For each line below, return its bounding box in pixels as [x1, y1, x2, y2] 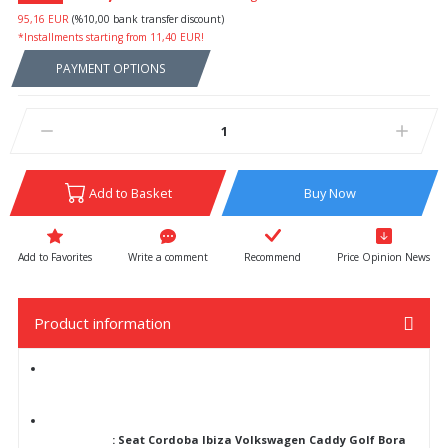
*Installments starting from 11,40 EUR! [18, 29, 204, 44]
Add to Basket [88, 183, 172, 202]
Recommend [244, 249, 301, 264]
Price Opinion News [337, 249, 430, 264]
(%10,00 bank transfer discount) [69, 11, 224, 26]
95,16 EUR [18, 11, 69, 26]
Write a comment [128, 249, 208, 264]
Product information [34, 312, 171, 333]
